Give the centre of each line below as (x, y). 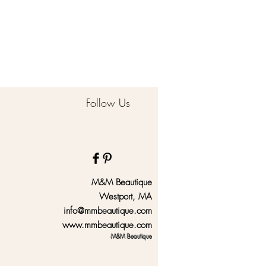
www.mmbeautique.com (107, 225)
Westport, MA (126, 197)
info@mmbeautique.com (108, 211)
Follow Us (108, 103)
